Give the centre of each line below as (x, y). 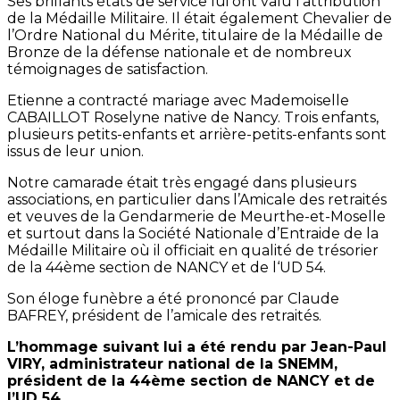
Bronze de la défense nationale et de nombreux (179, 53)
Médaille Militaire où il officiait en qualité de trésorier (193, 251)
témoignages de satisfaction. (108, 70)
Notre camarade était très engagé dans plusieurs (182, 183)
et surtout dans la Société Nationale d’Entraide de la (193, 234)
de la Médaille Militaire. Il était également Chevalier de (200, 19)
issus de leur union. (75, 152)
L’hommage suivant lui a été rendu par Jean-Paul (197, 347)
